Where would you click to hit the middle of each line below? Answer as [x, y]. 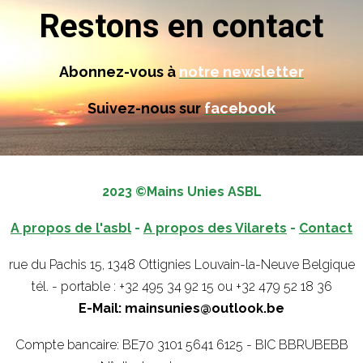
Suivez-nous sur [146, 108]
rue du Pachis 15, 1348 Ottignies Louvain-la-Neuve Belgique [181, 264]
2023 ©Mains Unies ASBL [181, 191]
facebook [240, 108]
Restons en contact [181, 26]
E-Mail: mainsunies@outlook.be [181, 308]
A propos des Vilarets [215, 228]
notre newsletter [241, 71]
